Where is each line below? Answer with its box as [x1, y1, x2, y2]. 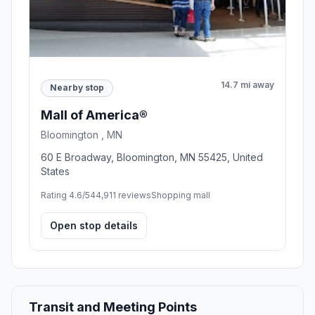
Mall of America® [41, 107, 148, 122]
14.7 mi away [221, 79, 274, 90]
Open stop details [50, 219, 138, 231]
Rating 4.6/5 [41, 189, 90, 200]
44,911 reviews [90, 189, 151, 200]
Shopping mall [151, 189, 210, 200]
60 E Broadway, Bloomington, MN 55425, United [41, 150, 263, 163]
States [41, 165, 70, 177]
